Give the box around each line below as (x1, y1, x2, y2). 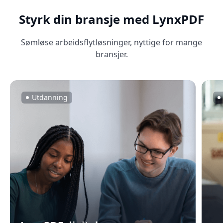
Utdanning (32, 93, 68, 103)
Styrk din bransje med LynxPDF (19, 11, 204, 28)
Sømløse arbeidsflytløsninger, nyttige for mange (21, 37, 202, 48)
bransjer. (95, 49, 128, 60)
